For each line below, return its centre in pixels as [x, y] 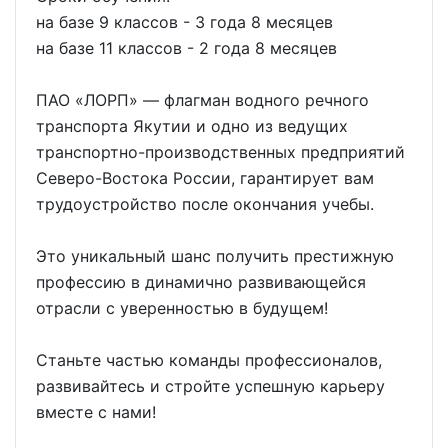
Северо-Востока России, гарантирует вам [205, 177]
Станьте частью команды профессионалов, [209, 359]
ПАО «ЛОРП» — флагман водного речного [202, 99]
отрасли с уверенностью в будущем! [182, 307]
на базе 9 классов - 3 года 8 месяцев [184, 21]
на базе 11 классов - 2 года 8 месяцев [186, 47]
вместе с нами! [96, 411]
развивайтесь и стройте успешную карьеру [210, 385]
